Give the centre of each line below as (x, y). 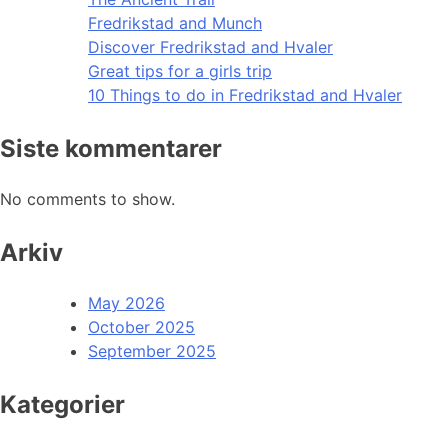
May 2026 (126, 302)
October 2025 (141, 326)
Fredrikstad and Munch (175, 22)
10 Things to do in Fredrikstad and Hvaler (245, 94)
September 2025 (152, 350)
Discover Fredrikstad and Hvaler (210, 46)
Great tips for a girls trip (180, 70)
